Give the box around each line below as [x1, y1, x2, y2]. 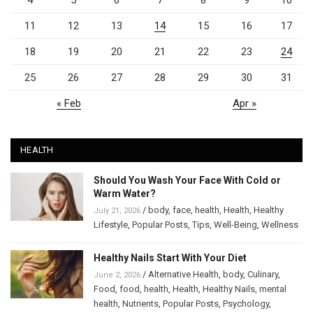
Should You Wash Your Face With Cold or [94, 175, 281, 187]
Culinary [247, 269, 278, 280]
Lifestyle [94, 219, 128, 231]
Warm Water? [94, 188, 156, 200]
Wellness [261, 219, 298, 231]
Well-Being [214, 219, 257, 231]
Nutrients [122, 298, 159, 310]
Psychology [223, 298, 269, 310]
